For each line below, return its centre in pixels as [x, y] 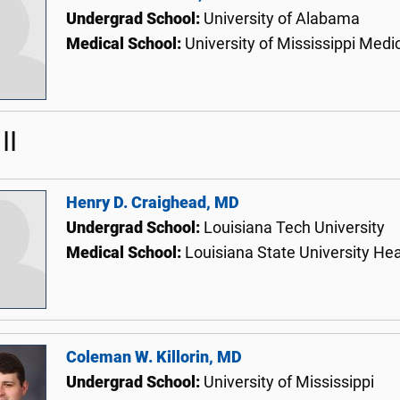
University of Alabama [282, 18]
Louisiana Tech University [294, 227]
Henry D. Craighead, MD [153, 202]
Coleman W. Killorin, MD [154, 357]
